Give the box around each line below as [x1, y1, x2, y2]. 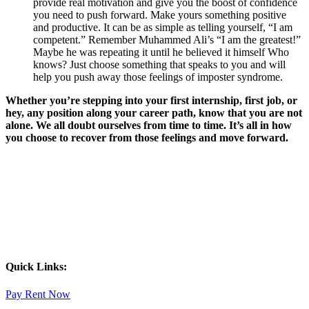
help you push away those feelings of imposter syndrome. [33, 71, 283, 83]
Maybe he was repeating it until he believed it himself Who [33, 46, 289, 59]
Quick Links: [6, 261, 67, 273]
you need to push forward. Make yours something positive [33, 9, 286, 21]
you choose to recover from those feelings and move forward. [6, 132, 288, 144]
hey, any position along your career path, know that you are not [6, 107, 302, 119]
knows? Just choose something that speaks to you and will [33, 59, 286, 71]
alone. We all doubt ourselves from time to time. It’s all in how [6, 119, 292, 132]
